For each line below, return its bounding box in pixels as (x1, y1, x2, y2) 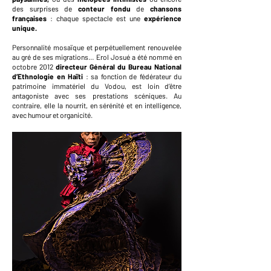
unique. (12, 24, 37, 32)
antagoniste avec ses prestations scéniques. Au (12, 91, 181, 100)
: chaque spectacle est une (47, 14, 140, 22)
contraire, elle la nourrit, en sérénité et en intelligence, (12, 101, 181, 109)
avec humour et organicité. (12, 111, 94, 119)
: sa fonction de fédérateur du (85, 72, 181, 80)
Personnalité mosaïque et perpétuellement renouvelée (12, 43, 181, 51)
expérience (140, 14, 181, 22)
